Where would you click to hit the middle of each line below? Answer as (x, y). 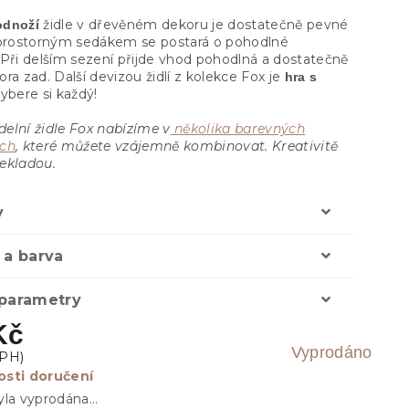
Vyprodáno (331, 353)
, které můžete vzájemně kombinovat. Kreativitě (177, 147)
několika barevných (238, 129)
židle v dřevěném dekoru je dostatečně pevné (194, 25)
